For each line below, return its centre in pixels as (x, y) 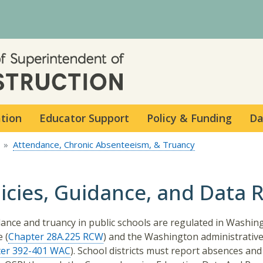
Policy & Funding (189, 118)
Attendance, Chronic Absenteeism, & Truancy (104, 144)
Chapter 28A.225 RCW (56, 236)
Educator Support (84, 118)
